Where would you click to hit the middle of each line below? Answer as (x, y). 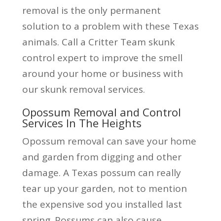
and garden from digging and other (102, 157)
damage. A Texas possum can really (101, 172)
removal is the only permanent (91, 10)
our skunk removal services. (83, 89)
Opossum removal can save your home (109, 141)
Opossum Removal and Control (101, 112)
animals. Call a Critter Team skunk (98, 42)
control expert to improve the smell (102, 57)
